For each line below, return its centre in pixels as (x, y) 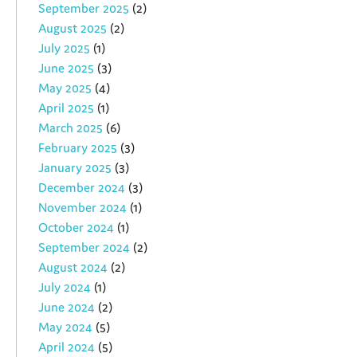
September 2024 (84, 247)
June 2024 (67, 306)
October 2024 (76, 227)
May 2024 (66, 326)
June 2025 (67, 67)
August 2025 (73, 27)
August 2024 (73, 267)
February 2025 (78, 147)
